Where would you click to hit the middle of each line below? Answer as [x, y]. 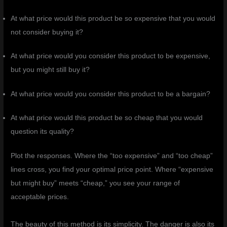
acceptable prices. [40, 197]
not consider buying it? [47, 32]
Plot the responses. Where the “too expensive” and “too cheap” [112, 156]
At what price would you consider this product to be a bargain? [111, 94]
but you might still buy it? [50, 70]
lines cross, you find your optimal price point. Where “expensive [112, 169]
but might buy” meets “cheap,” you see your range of [96, 183]
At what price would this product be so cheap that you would [107, 118]
